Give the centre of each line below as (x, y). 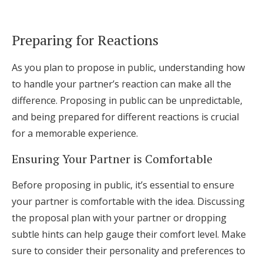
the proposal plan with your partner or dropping (119, 218)
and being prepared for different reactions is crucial (125, 117)
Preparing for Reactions (85, 40)
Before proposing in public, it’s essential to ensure (123, 185)
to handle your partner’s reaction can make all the (122, 84)
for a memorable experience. (75, 133)
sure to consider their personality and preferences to (129, 251)
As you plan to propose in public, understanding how (128, 68)
